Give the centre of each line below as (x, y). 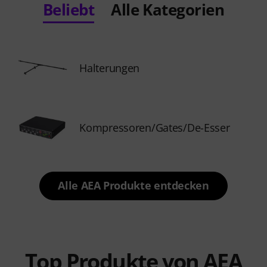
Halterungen (110, 68)
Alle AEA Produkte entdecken (133, 185)
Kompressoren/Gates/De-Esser (155, 128)
